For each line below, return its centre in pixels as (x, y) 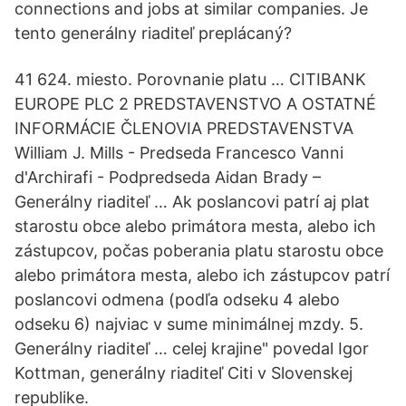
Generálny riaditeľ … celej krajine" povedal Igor (192, 348)
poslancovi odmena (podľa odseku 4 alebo (177, 300)
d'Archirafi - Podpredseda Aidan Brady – (168, 177)
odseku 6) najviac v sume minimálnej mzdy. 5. (189, 324)
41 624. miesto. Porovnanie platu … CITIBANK (190, 79)
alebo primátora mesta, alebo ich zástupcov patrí (202, 275)
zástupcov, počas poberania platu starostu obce (199, 251)
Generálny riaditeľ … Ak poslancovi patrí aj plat (192, 202)
